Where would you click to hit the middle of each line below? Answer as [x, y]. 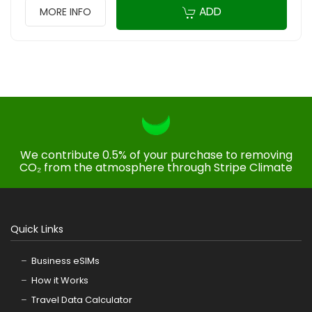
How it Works [60, 281]
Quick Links [37, 229]
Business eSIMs [65, 261]
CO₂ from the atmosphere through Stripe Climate [156, 167]
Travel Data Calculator [82, 300]
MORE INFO [65, 11]
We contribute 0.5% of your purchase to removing [156, 155]
